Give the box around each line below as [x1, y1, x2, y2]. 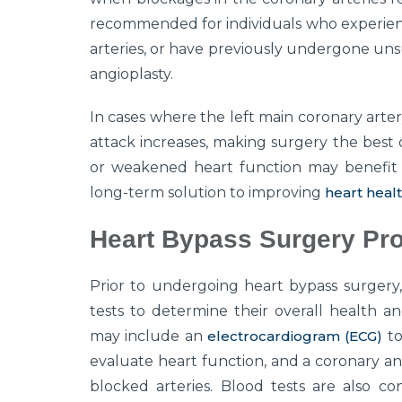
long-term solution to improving [90, 184, 325, 202]
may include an [90, 328, 207, 345]
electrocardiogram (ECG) [206, 328, 383, 345]
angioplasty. [90, 66, 173, 83]
